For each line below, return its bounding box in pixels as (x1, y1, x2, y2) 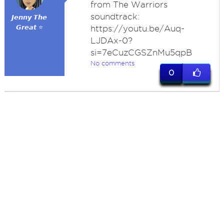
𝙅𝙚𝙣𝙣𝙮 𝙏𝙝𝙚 (11, 13, 47, 21)
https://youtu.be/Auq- (90, 24, 184, 33)
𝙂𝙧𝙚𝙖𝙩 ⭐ (15, 23, 43, 31)
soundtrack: (90, 12, 139, 21)
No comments (90, 59, 134, 66)
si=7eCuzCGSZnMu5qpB (90, 48, 192, 57)
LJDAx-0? (90, 36, 132, 45)
